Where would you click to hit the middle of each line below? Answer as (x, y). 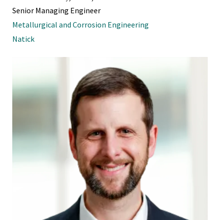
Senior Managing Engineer (56, 10)
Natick (23, 39)
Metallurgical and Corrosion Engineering (81, 24)
